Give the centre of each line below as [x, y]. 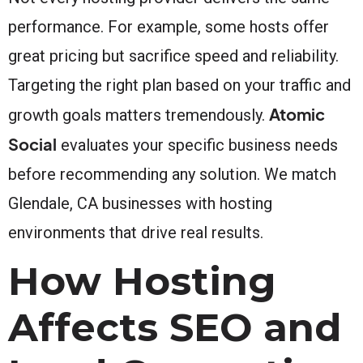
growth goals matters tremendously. [139, 115]
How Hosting [142, 281]
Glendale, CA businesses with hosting [140, 203]
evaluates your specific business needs [197, 145]
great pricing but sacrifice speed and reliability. [173, 56]
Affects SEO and [175, 327]
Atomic [297, 113]
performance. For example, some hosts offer [169, 26]
